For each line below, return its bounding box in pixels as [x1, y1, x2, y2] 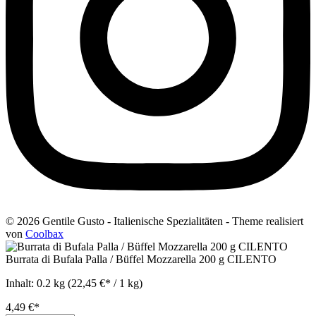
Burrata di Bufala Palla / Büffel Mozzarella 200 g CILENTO [6, 253, 276, 265]
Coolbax [25, 227, 63, 240]
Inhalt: [6, 276, 37, 289]
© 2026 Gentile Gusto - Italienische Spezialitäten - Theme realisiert [6, 214, 303, 227]
